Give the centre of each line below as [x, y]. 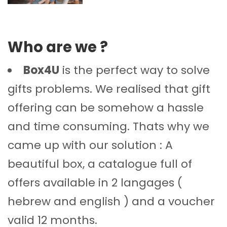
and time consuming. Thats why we [108, 127]
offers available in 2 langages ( [95, 183]
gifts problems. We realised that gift [109, 89]
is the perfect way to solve [135, 70]
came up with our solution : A [90, 145]
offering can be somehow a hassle [106, 108]
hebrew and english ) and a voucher [111, 202]
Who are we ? [58, 47]
